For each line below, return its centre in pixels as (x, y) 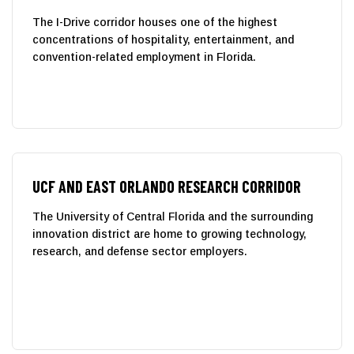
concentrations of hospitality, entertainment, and (163, 39)
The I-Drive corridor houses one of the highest (155, 22)
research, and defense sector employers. (140, 251)
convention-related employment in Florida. (144, 56)
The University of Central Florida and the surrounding (173, 216)
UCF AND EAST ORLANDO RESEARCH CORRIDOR (167, 186)
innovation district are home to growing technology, (169, 233)
